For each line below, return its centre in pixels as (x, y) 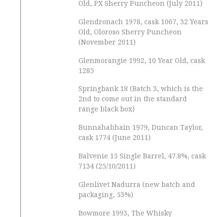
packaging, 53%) (106, 194)
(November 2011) (107, 42)
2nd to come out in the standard (133, 99)
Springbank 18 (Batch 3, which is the (141, 89)
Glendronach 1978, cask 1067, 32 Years (143, 21)
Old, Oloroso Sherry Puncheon (130, 31)
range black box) (107, 109)
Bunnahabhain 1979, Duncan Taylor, (141, 127)
